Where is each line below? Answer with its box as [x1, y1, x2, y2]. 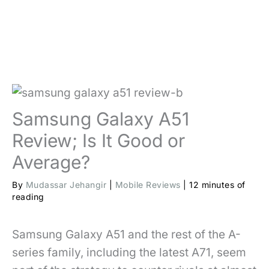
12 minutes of [189, 180, 246, 190]
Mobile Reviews [115, 180, 181, 190]
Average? [12, 151, 90, 174]
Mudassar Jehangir [25, 180, 109, 190]
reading [12, 192, 44, 202]
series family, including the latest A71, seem [12, 246, 246, 260]
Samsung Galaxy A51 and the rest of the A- [12, 228, 241, 242]
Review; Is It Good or [12, 130, 185, 152]
